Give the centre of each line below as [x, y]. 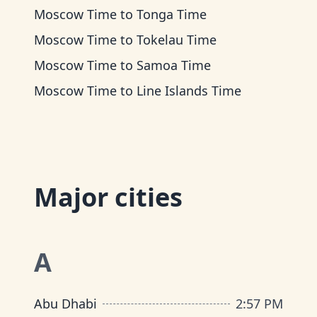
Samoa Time [174, 65]
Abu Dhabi [65, 304]
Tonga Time [172, 14]
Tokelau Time [177, 40]
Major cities [108, 197]
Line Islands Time [189, 91]
